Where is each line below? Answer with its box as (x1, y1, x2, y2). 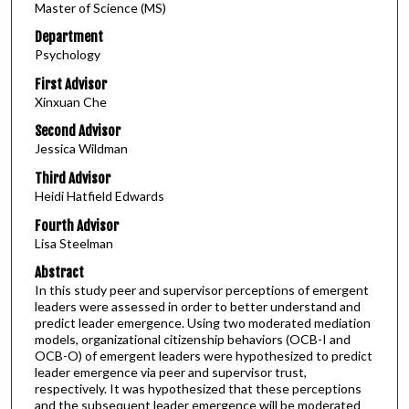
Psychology (34, 47, 100, 63)
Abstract (34, 264, 84, 282)
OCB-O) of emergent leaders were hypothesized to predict (34, 348, 372, 364)
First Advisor (34, 75, 107, 93)
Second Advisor (34, 122, 121, 141)
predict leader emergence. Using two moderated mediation (34, 315, 371, 331)
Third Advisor (34, 170, 110, 188)
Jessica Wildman (34, 141, 128, 157)
